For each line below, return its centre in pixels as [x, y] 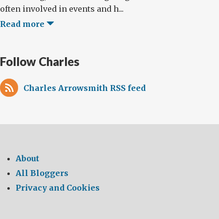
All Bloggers [42, 173]
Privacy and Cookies [58, 188]
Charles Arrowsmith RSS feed [85, 88]
